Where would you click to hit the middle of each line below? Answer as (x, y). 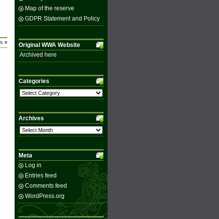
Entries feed (41, 175)
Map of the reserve (50, 8)
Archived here (38, 55)
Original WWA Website (49, 45)
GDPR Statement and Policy (62, 19)
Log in (33, 165)
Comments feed (46, 186)
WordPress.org (45, 196)
